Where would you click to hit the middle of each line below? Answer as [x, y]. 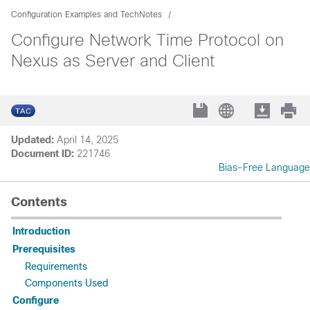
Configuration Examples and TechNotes [86, 15]
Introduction [41, 231]
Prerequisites [44, 249]
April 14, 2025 [88, 140]
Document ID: [43, 154]
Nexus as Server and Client [113, 61]
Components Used [67, 283]
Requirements [56, 266]
